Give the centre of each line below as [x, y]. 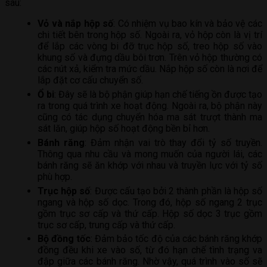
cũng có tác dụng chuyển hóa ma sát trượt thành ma [150, 117]
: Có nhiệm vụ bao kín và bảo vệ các [188, 24]
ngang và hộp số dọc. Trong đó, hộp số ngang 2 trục [150, 202]
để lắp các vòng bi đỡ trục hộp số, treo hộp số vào [150, 46]
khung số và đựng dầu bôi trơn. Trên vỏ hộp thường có [150, 58]
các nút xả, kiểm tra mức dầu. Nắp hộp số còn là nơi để [150, 69]
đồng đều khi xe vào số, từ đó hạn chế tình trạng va [150, 250]
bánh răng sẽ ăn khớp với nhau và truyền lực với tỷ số [150, 165]
